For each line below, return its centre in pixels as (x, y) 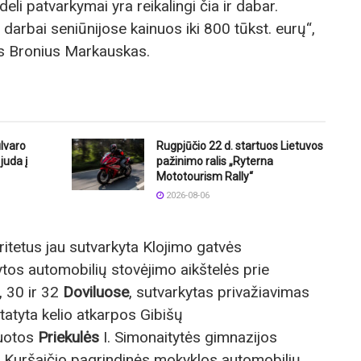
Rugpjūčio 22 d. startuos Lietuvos (240, 145)
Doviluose (96, 292)
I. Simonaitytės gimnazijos (188, 337)
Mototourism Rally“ (205, 176)
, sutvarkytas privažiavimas (219, 292)
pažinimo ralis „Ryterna (215, 161)
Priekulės (68, 337)
